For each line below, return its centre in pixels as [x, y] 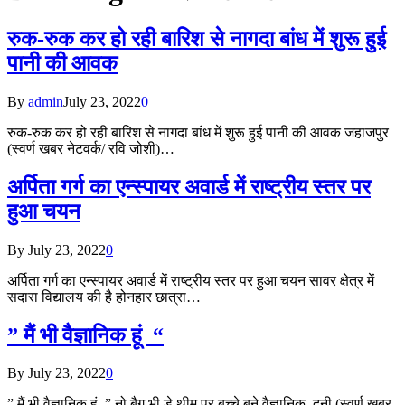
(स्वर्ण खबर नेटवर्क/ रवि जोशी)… [91, 148]
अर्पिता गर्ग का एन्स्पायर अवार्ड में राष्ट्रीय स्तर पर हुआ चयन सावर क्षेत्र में [191, 280]
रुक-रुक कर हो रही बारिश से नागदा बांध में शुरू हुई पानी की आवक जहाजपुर [198, 132]
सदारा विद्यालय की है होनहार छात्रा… [104, 297]
